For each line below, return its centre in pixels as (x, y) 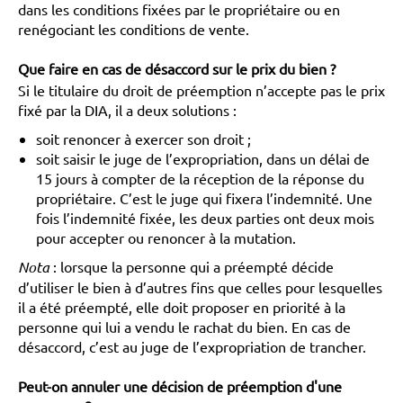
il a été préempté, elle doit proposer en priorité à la (182, 307)
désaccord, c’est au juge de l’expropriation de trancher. (192, 346)
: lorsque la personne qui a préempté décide (193, 266)
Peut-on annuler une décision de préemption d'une (180, 386)
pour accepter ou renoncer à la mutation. (166, 237)
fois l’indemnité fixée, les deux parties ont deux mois (205, 218)
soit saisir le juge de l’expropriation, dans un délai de (203, 158)
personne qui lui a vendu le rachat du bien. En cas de (184, 327)
